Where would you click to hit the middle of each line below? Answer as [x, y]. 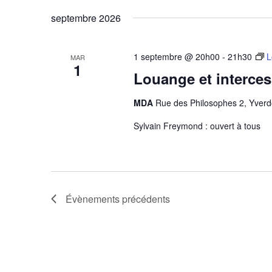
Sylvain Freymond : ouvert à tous [197, 126]
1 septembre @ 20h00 [176, 56]
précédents [145, 199]
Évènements [93, 199]
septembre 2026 [86, 18]
